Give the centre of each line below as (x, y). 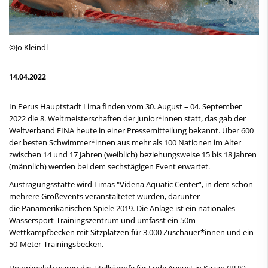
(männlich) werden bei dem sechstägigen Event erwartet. (109, 166)
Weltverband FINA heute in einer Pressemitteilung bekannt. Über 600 (131, 130)
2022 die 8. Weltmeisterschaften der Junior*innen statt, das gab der (127, 118)
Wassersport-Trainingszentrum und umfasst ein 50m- (103, 220)
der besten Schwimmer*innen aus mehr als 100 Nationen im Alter (125, 142)
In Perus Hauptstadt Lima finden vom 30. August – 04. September (125, 106)
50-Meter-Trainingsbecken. (57, 244)
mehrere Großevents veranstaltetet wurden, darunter (104, 196)
